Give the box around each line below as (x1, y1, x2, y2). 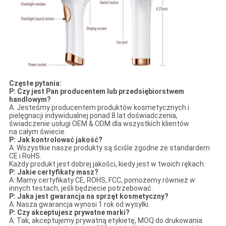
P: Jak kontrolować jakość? (9, 136, 102, 144)
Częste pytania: (9, 79, 62, 88)
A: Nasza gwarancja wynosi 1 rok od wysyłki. (9, 200, 150, 209)
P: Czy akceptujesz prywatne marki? (9, 208, 130, 217)
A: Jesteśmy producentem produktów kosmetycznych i (9, 103, 189, 112)
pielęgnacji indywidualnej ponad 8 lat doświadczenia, (9, 111, 178, 120)
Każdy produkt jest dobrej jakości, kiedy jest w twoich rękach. (9, 160, 205, 168)
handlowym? (9, 95, 51, 104)
